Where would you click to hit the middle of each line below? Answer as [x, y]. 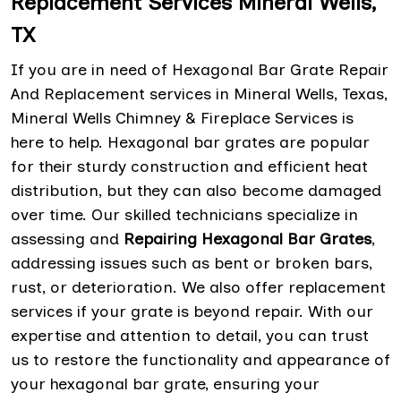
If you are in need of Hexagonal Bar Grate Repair [200, 69]
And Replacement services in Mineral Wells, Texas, [199, 94]
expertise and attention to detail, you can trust [190, 335]
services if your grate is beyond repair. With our [192, 311]
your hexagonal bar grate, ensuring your [165, 384]
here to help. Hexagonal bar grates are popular [190, 142]
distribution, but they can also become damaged [196, 190]
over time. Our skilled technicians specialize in [184, 214]
